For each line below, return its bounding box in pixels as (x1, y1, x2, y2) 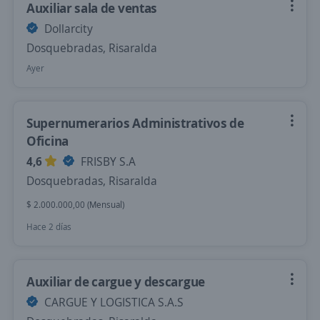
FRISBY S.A (78, 154, 136, 169)
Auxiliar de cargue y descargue (26, 273, 205, 290)
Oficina (26, 132, 69, 149)
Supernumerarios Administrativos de (26, 114, 244, 131)
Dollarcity (41, 21, 93, 36)
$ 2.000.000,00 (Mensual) (26, 199, 124, 211)
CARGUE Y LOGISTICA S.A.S (41, 294, 184, 310)
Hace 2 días (26, 221, 71, 233)
